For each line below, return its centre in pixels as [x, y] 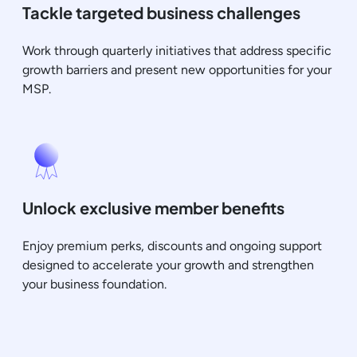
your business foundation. [94, 284]
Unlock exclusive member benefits [153, 207]
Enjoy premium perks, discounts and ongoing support [172, 245]
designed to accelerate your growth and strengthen [168, 265]
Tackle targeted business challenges [161, 12]
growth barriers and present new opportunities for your [177, 69]
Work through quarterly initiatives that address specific [177, 50]
